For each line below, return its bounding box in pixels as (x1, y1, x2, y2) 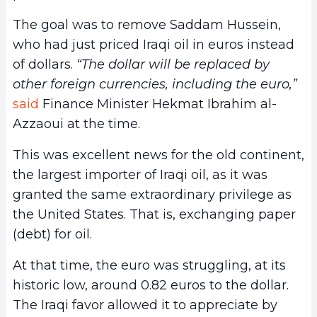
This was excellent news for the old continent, (13, 147, 304, 163)
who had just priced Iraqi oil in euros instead (13, 37, 294, 53)
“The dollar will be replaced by (76, 57, 270, 73)
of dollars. (13, 57, 76, 73)
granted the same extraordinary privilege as (13, 187, 292, 203)
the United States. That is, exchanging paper (13, 207, 296, 223)
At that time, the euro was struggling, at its (13, 258, 286, 274)
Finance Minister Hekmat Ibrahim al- (39, 96, 277, 113)
